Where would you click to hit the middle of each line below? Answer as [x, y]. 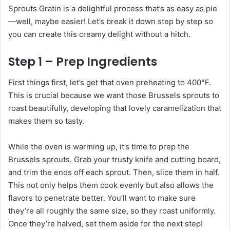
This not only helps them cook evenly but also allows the [111, 185]
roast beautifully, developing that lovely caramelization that [115, 108]
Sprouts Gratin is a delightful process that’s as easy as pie [113, 9]
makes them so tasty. [46, 121]
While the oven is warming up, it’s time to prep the [99, 146]
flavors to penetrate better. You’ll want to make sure [102, 198]
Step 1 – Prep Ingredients [83, 62]
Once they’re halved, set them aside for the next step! [106, 223]
